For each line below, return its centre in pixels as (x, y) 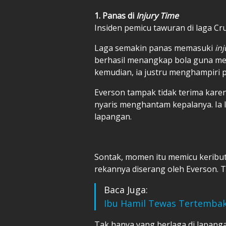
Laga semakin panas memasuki (155, 48)
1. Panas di (115, 15)
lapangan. (113, 116)
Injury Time (157, 15)
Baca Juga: (126, 189)
